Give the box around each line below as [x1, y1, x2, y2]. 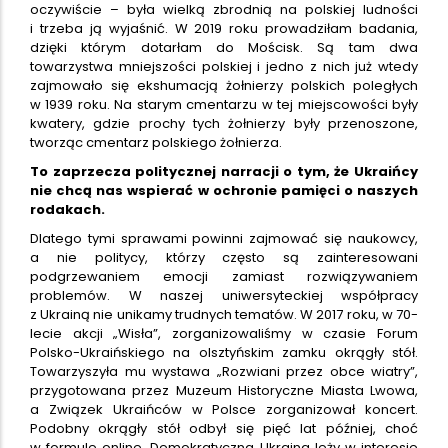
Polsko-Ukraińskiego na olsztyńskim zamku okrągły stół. [30, 342, 418, 362]
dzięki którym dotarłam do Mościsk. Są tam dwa [30, 37, 418, 57]
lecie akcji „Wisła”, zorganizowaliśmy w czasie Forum [30, 323, 418, 343]
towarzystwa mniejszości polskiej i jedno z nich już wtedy [30, 56, 418, 76]
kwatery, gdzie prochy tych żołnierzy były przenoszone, [30, 113, 418, 133]
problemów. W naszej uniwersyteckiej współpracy [30, 285, 418, 305]
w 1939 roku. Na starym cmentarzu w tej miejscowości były [30, 94, 418, 114]
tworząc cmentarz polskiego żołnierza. [30, 132, 282, 152]
